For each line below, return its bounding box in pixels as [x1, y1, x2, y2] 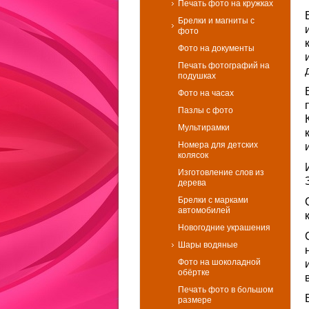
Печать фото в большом [178, 285, 273, 295]
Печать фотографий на [178, 61, 270, 70]
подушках [178, 71, 216, 81]
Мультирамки [178, 123, 230, 132]
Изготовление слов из [178, 168, 264, 177]
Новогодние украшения [178, 223, 270, 232]
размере [178, 295, 212, 305]
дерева [178, 178, 206, 188]
